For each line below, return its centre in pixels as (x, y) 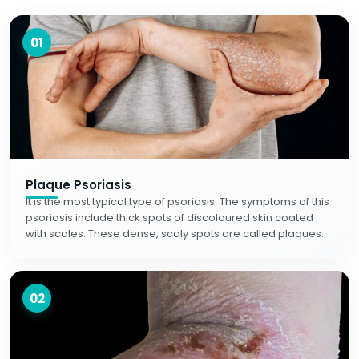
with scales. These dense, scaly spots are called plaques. (175, 234)
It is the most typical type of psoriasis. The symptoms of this (177, 202)
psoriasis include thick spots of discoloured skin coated (169, 218)
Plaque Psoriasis (79, 185)
